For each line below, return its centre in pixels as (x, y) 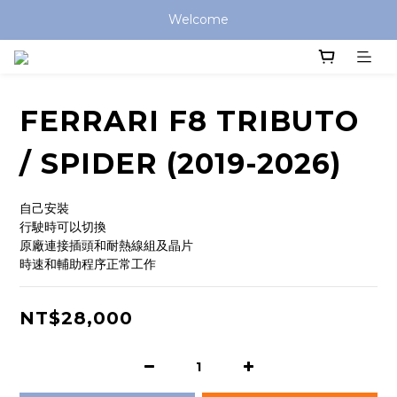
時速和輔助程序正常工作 (88, 265)
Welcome (198, 19)
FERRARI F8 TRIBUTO (189, 121)
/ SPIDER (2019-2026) (180, 164)
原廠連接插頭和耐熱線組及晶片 (106, 246)
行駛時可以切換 (63, 227)
